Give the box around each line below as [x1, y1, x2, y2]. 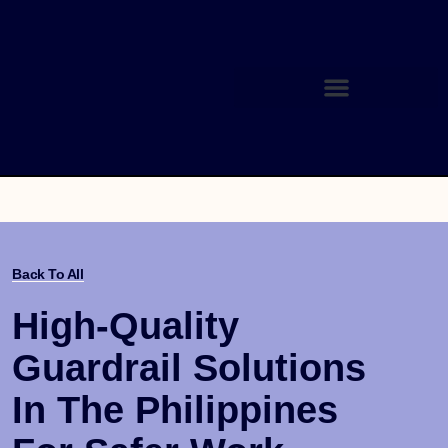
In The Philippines [12, 389, 339, 432]
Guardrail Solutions [12, 347, 367, 390]
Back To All [12, 266, 84, 283]
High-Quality [12, 305, 240, 348]
